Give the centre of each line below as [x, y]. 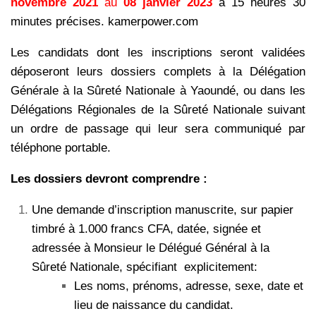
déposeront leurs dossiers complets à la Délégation [158, 72]
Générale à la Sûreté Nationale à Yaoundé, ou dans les [158, 91]
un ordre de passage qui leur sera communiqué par [158, 129]
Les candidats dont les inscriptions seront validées [158, 53]
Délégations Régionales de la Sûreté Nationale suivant [158, 110]
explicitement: [221, 267]
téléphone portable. [61, 148]
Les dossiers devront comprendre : [109, 179]
